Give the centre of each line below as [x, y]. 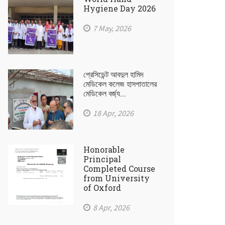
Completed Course [119, 168]
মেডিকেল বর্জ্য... [105, 93]
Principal [102, 159]
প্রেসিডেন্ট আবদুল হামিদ [114, 74]
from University [117, 178]
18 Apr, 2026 [113, 113]
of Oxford [102, 188]
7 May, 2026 [112, 28]
